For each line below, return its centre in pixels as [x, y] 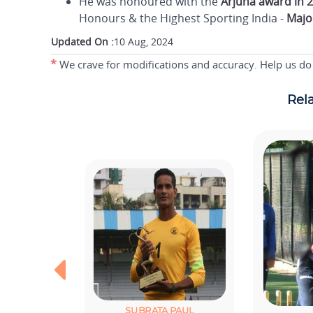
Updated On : [82, 42]
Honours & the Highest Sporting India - [183, 18]
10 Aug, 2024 [144, 42]
